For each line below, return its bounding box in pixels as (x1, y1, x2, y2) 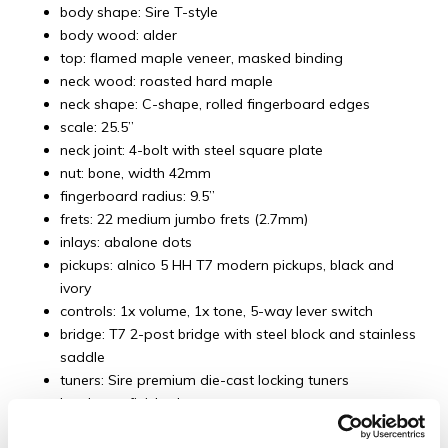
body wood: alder (60, 26, 177, 44)
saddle (60, 348, 105, 366)
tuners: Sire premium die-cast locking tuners (60, 371, 349, 389)
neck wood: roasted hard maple (60, 72, 273, 90)
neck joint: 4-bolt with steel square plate (60, 141, 323, 159)
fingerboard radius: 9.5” (60, 187, 215, 205)
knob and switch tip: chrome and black (60, 417, 314, 435)
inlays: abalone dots (60, 233, 192, 251)
